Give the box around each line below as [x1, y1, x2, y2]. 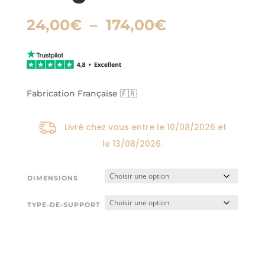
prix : [165, 43, 204, 61]
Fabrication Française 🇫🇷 [26, 88, 137, 99]
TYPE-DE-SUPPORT [27, 201, 101, 209]
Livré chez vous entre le [64, 121, 167, 134]
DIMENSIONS [27, 174, 78, 183]
